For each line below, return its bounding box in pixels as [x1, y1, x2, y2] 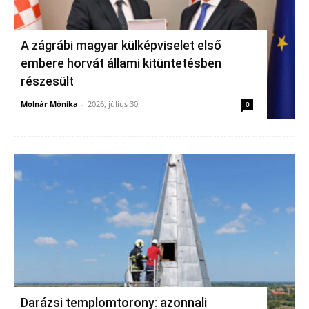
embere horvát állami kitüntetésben [21, 55, 221, 70]
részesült [21, 73, 74, 88]
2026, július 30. [88, 98, 140, 109]
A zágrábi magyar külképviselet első [21, 37, 221, 52]
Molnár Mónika [21, 98, 78, 109]
